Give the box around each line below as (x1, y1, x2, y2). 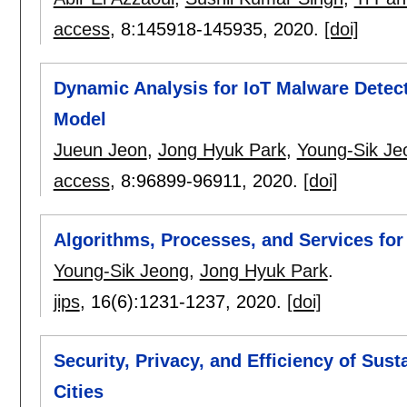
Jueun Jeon (53, 139, 147, 160)
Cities (53, 382, 104, 402)
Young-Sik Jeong (53, 261, 189, 282)
